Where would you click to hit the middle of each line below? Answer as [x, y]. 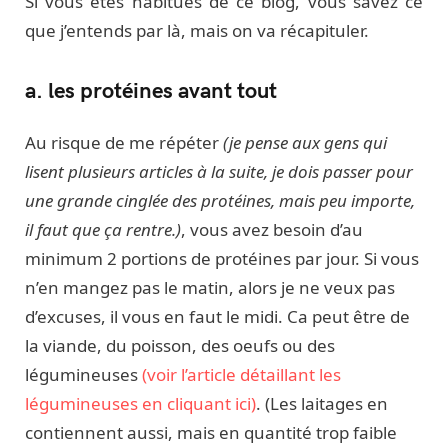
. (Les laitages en [322, 403]
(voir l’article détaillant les [241, 374]
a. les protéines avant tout [154, 88]
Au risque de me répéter [124, 142]
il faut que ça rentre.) [103, 229]
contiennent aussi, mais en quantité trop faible [211, 432]
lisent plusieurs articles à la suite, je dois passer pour [219, 171]
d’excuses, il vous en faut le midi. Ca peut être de [217, 316]
